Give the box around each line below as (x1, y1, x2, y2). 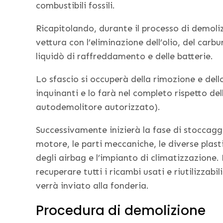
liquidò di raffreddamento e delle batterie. (36, 51, 213, 62)
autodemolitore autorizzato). (36, 102, 160, 113)
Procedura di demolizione (36, 202, 206, 220)
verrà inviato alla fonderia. (36, 180, 149, 192)
